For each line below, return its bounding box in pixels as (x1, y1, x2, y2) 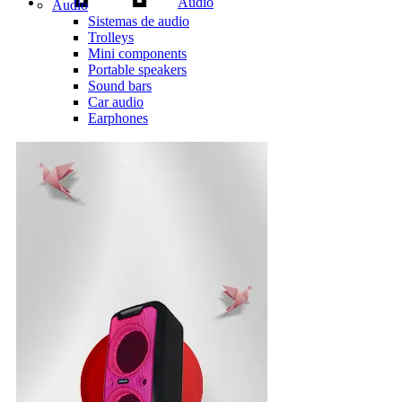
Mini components (88, 46, 187, 61)
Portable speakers (88, 62, 187, 77)
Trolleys (88, 30, 134, 45)
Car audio (88, 94, 144, 109)
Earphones (88, 110, 148, 126)
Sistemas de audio (88, 13, 189, 29)
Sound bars (88, 78, 152, 93)
